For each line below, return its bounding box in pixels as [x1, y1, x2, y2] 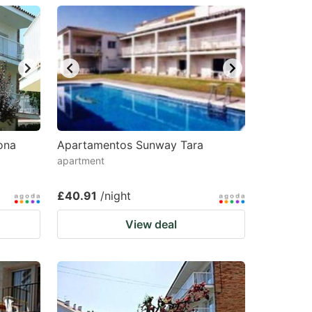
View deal [125, 217, 177, 231]
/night [100, 189, 131, 203]
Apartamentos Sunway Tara [57, 138, 203, 152]
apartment [57, 155, 104, 166]
